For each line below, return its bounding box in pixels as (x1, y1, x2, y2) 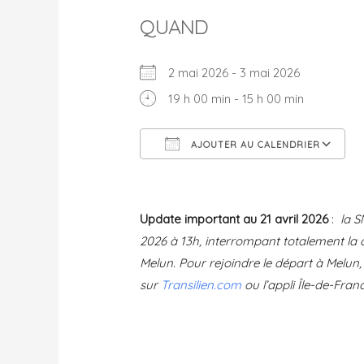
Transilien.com (161, 276, 242, 292)
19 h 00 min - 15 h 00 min (168, 90, 305, 106)
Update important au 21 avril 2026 (140, 210, 329, 227)
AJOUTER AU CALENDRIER (188, 138, 321, 150)
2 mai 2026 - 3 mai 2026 (168, 64, 314, 80)
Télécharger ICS (168, 168, 258, 184)
